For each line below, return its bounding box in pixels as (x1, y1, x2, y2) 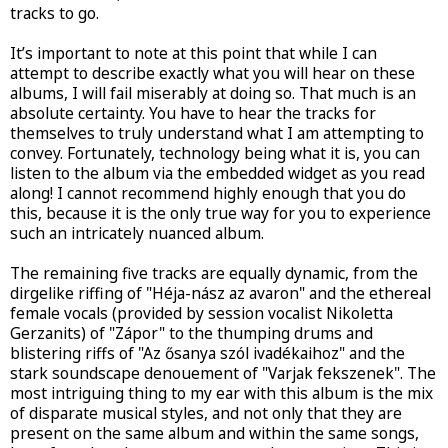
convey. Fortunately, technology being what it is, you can (10, 143, 420, 165)
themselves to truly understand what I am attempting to (10, 123, 424, 145)
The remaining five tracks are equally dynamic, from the (10, 263, 418, 285)
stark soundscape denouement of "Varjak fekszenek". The (10, 363, 436, 385)
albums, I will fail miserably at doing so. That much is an (10, 83, 416, 105)
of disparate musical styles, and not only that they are (10, 403, 402, 425)
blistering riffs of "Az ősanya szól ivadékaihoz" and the (10, 343, 405, 365)
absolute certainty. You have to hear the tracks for (10, 103, 376, 125)
